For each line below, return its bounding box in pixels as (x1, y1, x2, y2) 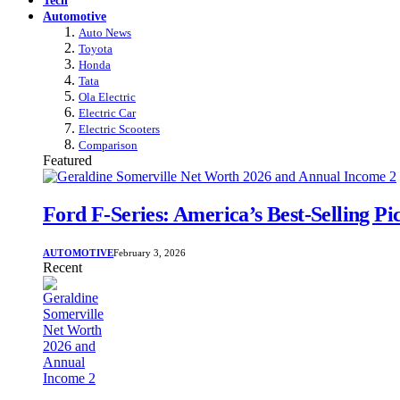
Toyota (79, 41, 112, 55)
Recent (43, 260, 82, 276)
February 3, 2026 (113, 247, 187, 259)
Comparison (79, 137, 137, 152)
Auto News (79, 25, 131, 39)
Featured (43, 152, 92, 168)
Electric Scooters (79, 121, 160, 136)
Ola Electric (79, 89, 136, 104)
